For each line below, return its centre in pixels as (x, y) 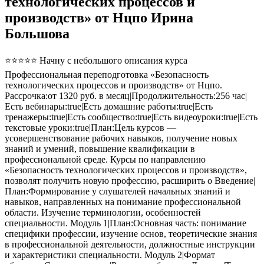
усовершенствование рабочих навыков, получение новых (121, 138)
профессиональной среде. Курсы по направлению (105, 160)
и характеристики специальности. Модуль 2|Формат (110, 255)
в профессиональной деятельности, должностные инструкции (130, 245)
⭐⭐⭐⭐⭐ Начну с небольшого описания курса (96, 61)
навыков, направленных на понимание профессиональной (123, 202)
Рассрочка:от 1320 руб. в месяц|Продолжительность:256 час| (126, 96)
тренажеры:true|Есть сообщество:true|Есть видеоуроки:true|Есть (131, 117)
